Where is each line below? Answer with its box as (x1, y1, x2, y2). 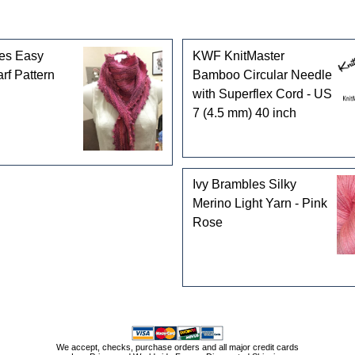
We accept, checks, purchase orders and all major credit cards (56, 342, 299, 352)
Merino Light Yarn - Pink (192, 197, 327, 211)
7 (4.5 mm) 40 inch (192, 105, 296, 120)
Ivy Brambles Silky (192, 177, 296, 192)
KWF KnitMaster (192, 48, 284, 63)
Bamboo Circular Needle (192, 67, 332, 82)
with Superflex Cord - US (192, 86, 332, 101)
